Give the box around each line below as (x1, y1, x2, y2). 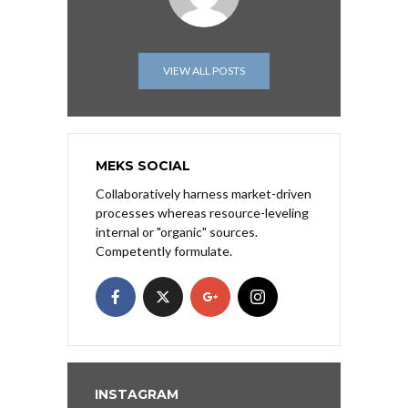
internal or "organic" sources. (96, 224, 258, 240)
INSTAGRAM (95, 386, 178, 403)
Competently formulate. (96, 243, 232, 260)
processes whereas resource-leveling (96, 205, 309, 221)
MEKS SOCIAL (96, 158, 190, 175)
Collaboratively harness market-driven (96, 186, 311, 202)
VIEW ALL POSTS (163, 64, 245, 78)
